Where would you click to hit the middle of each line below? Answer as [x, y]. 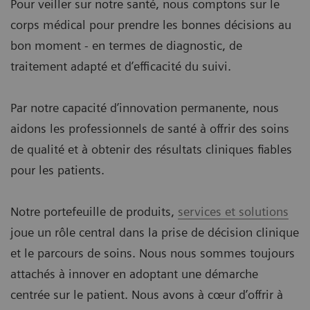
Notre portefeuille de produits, [94, 212]
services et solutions [233, 212]
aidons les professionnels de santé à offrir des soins [150, 129]
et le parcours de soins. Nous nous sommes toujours [153, 253]
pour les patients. [57, 170]
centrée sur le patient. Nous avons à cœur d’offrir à [147, 295]
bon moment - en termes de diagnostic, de [126, 46]
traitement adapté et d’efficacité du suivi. [121, 66]
